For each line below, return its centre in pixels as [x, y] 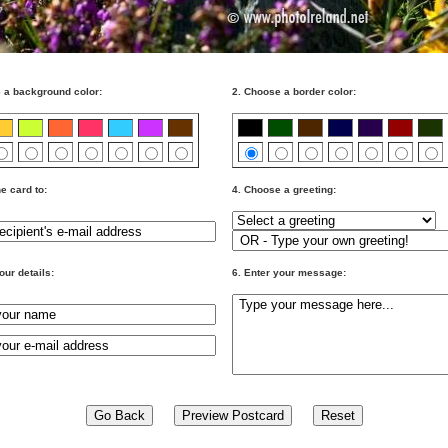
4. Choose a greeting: [284, 189]
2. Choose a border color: [294, 91]
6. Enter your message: [289, 272]
